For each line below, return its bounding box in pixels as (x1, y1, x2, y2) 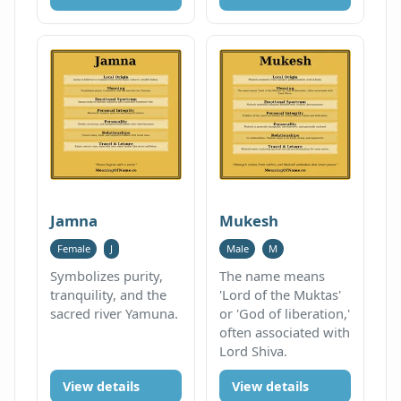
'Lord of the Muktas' (219, 286, 342, 304)
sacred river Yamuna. (50, 304, 179, 323)
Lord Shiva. (219, 342, 288, 361)
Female (56, 242, 90, 256)
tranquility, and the (50, 286, 167, 304)
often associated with (219, 323, 351, 342)
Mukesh (219, 209, 279, 231)
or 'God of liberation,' (219, 304, 351, 323)
